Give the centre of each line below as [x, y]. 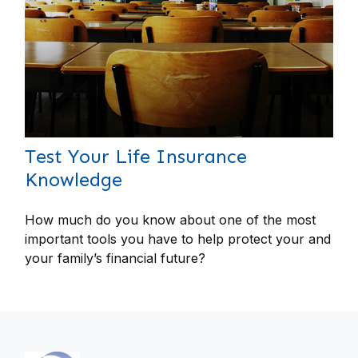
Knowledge [74, 179]
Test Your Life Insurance [136, 156]
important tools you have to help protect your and [178, 239]
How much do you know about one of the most [171, 219]
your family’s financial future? [115, 258]
